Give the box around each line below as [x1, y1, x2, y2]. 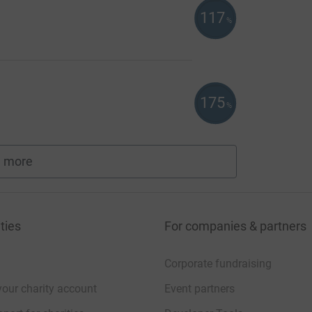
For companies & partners [164, 218, 306, 233]
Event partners [164, 281, 235, 295]
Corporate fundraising [164, 256, 272, 270]
